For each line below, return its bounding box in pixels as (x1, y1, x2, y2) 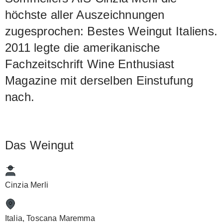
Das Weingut (5, 138, 74, 152)
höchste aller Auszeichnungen (5, 8, 165, 22)
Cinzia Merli (5, 181, 48, 190)
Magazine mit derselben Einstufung (5, 74, 193, 88)
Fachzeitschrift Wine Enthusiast (5, 57, 175, 71)
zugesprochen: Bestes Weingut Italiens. (5, 24, 218, 38)
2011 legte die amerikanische (5, 41, 160, 55)
